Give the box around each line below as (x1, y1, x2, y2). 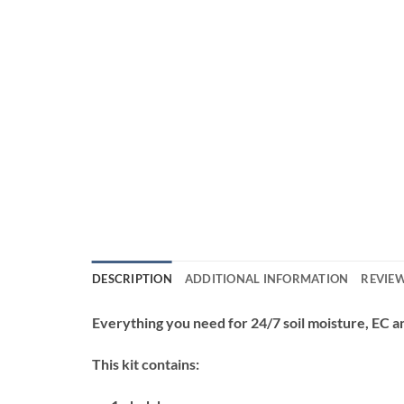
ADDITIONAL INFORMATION (184, 271, 349, 287)
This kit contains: (92, 355, 199, 373)
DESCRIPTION (92, 271, 172, 287)
